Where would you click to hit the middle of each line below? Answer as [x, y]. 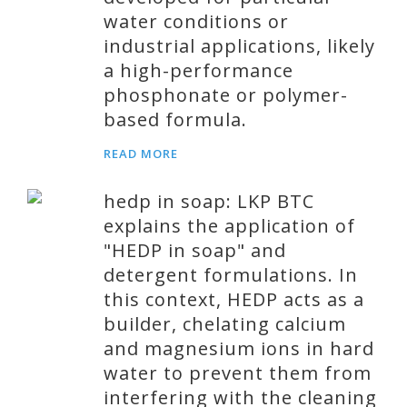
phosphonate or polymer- [226, 95]
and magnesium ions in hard [239, 348]
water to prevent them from [238, 373]
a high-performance [199, 70]
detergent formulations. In [231, 275]
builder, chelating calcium [225, 324]
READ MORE [141, 154]
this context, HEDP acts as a [234, 299]
